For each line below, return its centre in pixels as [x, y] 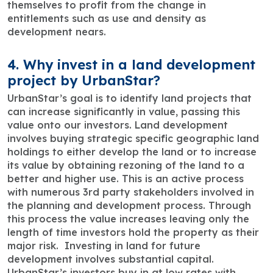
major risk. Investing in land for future [104, 246]
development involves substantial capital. [111, 259]
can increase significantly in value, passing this [124, 112]
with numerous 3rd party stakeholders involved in [131, 192]
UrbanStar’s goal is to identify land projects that [129, 98]
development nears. [57, 32]
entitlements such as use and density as [107, 19]
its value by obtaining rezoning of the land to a [126, 165]
